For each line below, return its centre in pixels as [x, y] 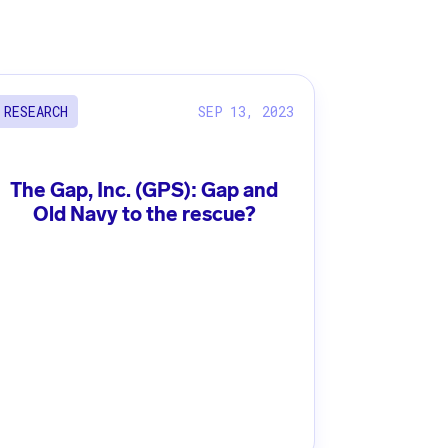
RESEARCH [36, 111]
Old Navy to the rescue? [144, 214]
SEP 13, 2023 [246, 111]
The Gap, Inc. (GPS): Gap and [144, 190]
